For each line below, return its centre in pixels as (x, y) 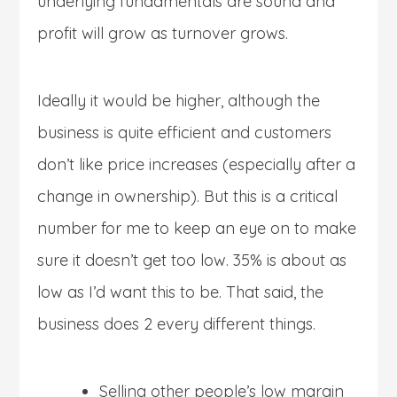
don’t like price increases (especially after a (197, 164)
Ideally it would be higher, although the (179, 100)
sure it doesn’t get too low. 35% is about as (192, 260)
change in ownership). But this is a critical (188, 196)
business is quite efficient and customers (185, 132)
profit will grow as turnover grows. (163, 33)
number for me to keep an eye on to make (197, 228)
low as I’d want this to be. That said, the (181, 292)
